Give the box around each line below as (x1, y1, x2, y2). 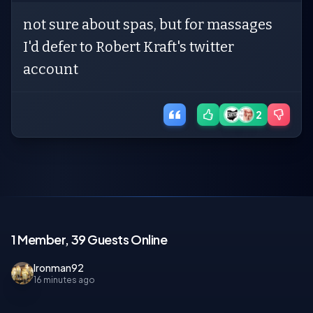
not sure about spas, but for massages (23, 16, 272, 33)
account (23, 61, 78, 78)
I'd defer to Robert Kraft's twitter (23, 38, 234, 55)
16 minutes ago (34, 275, 95, 285)
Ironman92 (34, 261, 84, 274)
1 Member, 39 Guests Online (11, 231, 168, 247)
